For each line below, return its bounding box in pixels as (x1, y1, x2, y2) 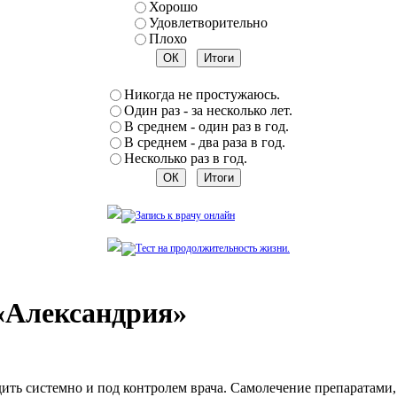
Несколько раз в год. (123, 151, 247, 166)
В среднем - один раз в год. (123, 119, 289, 134)
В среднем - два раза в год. (123, 135, 285, 150)
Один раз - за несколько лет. (123, 103, 292, 118)
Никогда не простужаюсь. (123, 87, 280, 102)
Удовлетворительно (148, 15, 268, 30)
